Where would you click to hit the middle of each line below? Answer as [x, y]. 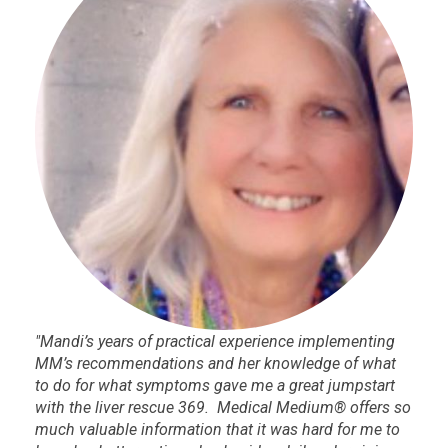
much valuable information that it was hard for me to [217, 430]
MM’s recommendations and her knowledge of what [215, 364]
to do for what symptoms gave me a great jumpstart [215, 386]
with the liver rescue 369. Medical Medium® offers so [223, 408]
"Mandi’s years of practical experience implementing [215, 342]
